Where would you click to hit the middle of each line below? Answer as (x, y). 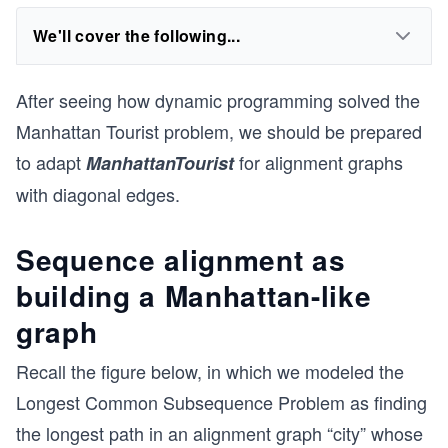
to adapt (51, 162)
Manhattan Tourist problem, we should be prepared (219, 131)
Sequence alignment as (181, 259)
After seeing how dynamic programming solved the (218, 100)
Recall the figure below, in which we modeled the (210, 371)
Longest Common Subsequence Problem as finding (221, 402)
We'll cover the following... (137, 35)
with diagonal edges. (98, 194)
